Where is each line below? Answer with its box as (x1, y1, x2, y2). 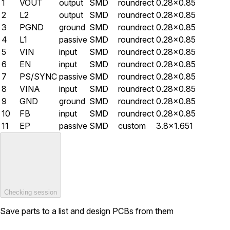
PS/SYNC (20, 71, 57, 82)
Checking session (4, 188, 57, 197)
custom (118, 121, 146, 131)
